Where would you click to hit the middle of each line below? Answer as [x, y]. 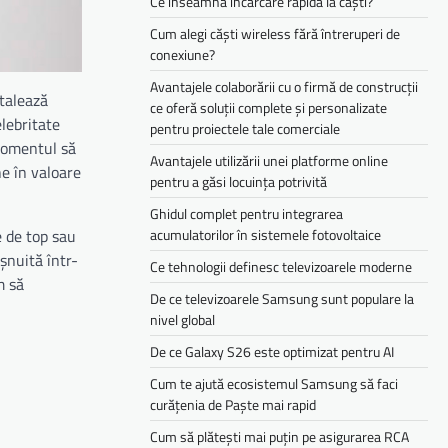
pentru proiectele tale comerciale [245, 128]
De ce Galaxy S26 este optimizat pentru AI [272, 351]
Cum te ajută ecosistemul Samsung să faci [274, 383]
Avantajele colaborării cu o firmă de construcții [284, 86]
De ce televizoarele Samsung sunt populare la [282, 298]
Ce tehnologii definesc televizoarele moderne [281, 266]
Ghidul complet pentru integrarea [246, 213]
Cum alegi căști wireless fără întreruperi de [275, 33]
